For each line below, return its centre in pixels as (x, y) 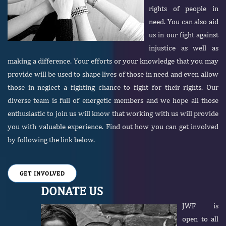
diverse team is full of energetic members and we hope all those (113, 100)
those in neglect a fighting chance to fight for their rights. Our (113, 87)
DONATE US (72, 191)
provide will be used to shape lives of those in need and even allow (113, 74)
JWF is (200, 206)
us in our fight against (184, 35)
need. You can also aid (184, 21)
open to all (200, 219)
